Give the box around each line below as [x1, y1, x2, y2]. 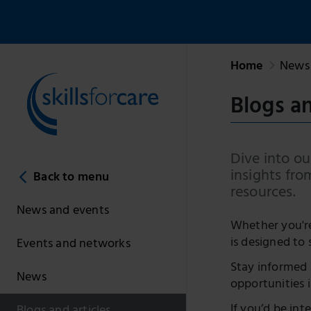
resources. [230, 179, 296, 208]
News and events [17, 200, 109, 224]
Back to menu [33, 167, 110, 190]
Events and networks [17, 233, 131, 257]
